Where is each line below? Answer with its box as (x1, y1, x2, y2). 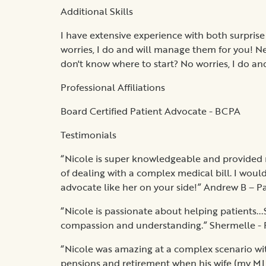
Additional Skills (61, 4, 133, 18)
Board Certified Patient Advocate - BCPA (61, 103, 240, 118)
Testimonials (61, 127, 116, 142)
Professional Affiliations (61, 80, 165, 94)
